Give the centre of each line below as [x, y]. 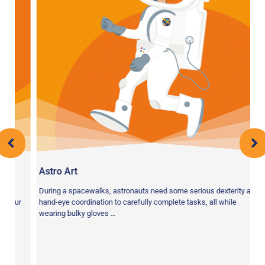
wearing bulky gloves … [65, 213]
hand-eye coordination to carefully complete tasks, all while [125, 202]
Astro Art [46, 171]
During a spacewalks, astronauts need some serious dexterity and [136, 191]
